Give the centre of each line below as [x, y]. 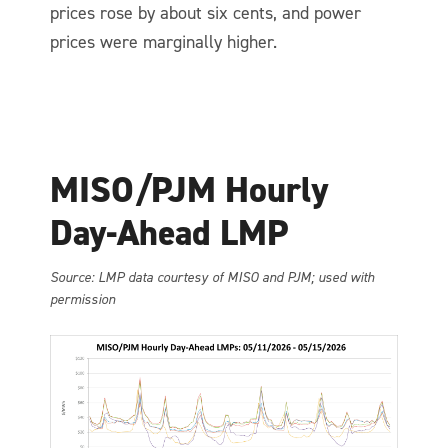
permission [82, 299]
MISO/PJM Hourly [189, 189]
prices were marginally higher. [163, 41]
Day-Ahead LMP [169, 232]
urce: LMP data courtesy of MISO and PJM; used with [219, 277]
